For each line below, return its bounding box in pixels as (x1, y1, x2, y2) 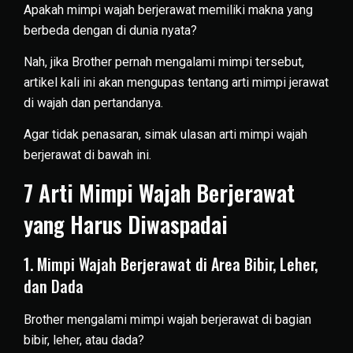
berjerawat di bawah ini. (24, 147, 151, 163)
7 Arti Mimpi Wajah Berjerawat (24, 176, 295, 209)
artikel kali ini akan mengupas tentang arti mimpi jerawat (24, 74, 329, 90)
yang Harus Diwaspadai (24, 207, 228, 240)
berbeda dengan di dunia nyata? (24, 22, 197, 38)
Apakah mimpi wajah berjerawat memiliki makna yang (24, 2, 313, 17)
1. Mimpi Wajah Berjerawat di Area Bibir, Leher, (24, 251, 318, 276)
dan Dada (24, 273, 84, 298)
